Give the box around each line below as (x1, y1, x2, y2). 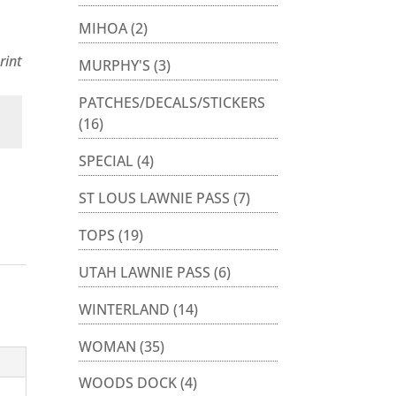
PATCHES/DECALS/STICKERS (79, 92, 266, 112)
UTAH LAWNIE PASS (79, 262, 211, 282)
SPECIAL (79, 150, 134, 171)
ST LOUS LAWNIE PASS (79, 187, 231, 208)
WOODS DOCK (79, 373, 178, 393)
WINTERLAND (79, 299, 171, 319)
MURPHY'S (79, 55, 151, 75)
